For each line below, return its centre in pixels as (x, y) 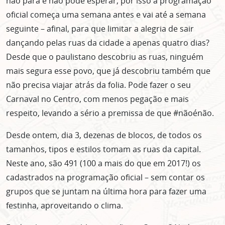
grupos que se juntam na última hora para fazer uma (106, 192)
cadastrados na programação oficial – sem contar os (105, 178)
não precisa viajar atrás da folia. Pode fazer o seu (98, 85)
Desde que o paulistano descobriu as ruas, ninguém (105, 57)
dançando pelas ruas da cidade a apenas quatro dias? (108, 43)
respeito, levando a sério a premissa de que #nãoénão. (110, 113)
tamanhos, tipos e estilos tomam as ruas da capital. (103, 149)
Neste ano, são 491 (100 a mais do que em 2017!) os (103, 163)
